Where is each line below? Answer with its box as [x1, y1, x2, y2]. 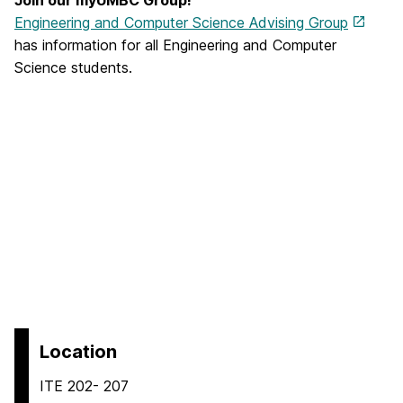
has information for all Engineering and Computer [14, 35, 336, 54]
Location [40, 340, 117, 363]
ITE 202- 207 [40, 376, 129, 395]
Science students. [14, 58, 132, 76]
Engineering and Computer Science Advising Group [14, 13, 348, 31]
